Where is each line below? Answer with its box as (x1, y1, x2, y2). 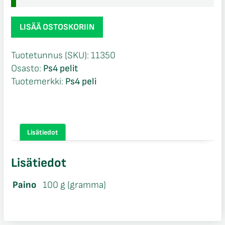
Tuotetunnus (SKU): (11, 50, 91, 62)
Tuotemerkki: (11, 76, 65, 88)
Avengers (10, 43, 49, 55)
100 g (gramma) (42, 179, 106, 191)
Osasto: (11, 63, 43, 75)
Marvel (10, 30, 38, 42)
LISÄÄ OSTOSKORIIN (19, 22, 94, 33)
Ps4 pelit (43, 63, 78, 75)
